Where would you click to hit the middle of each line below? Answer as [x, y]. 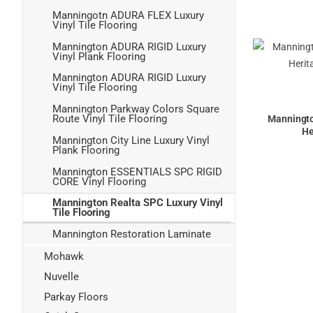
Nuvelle [61, 276]
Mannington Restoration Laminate [132, 234]
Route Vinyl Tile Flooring [110, 119]
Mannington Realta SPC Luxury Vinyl [138, 202]
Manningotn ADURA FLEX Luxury [128, 15]
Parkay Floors [76, 297]
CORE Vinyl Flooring [99, 181]
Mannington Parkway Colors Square [136, 109]
